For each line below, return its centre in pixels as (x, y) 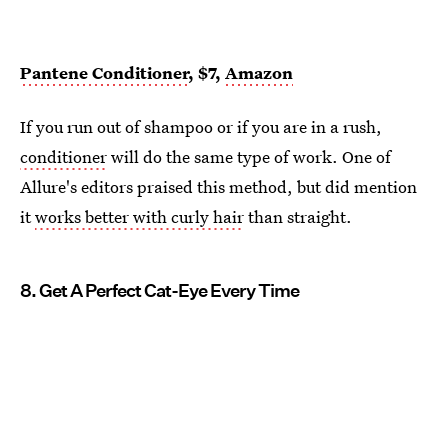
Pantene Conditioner (104, 72)
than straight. (298, 216)
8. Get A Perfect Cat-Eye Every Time (159, 290)
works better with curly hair (139, 216)
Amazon (259, 72)
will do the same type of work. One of (249, 156)
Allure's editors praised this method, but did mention (218, 186)
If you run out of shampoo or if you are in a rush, (201, 126)
